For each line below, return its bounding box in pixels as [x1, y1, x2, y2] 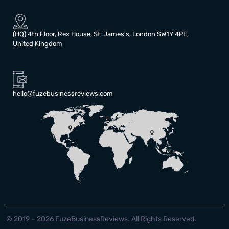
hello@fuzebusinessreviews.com [13, 89, 113, 98]
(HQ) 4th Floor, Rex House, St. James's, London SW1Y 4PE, [13, 30, 189, 38]
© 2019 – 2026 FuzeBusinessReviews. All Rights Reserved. [6, 215, 196, 224]
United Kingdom [13, 39, 62, 48]
